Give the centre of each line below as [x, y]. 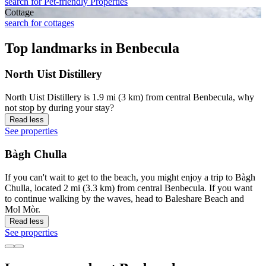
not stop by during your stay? [59, 108]
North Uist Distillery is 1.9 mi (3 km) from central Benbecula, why [129, 97]
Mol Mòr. [23, 209]
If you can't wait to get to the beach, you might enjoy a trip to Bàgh [130, 177]
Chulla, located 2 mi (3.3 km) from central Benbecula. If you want [129, 188]
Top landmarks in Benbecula [92, 48]
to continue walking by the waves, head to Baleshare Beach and [124, 198]
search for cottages [39, 23]
